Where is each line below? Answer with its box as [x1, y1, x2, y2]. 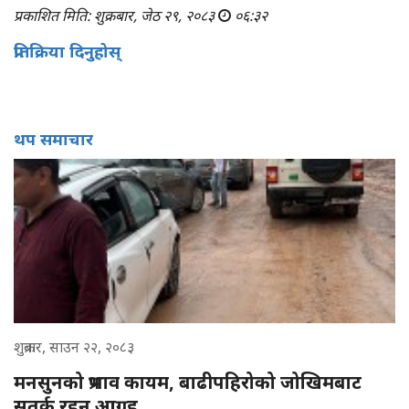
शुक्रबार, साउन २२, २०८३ [14, 336, 134, 357]
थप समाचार [14, 127, 93, 150]
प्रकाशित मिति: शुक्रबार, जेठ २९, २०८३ [14, 5, 218, 26]
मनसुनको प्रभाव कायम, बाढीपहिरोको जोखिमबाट [14, 369, 362, 394]
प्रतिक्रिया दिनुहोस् [14, 39, 121, 62]
